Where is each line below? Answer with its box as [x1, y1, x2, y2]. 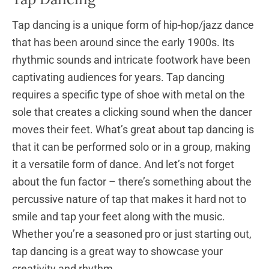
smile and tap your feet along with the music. [12, 210, 225, 223]
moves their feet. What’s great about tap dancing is [12, 122, 254, 136]
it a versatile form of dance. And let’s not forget [12, 157, 234, 171]
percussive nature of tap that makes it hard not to [12, 192, 246, 205]
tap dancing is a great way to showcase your [12, 244, 223, 258]
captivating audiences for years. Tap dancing [12, 70, 225, 83]
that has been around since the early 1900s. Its [12, 35, 234, 49]
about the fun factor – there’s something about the [12, 175, 252, 188]
